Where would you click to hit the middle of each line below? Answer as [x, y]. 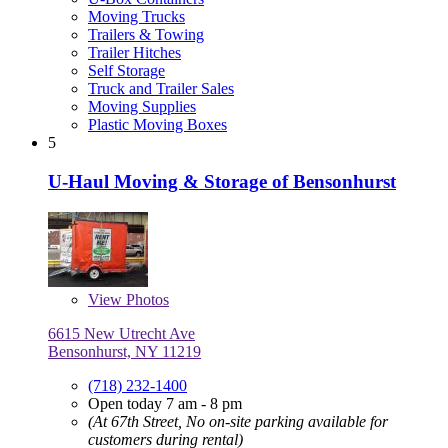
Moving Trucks [136, 17]
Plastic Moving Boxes [157, 125]
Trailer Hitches [134, 53]
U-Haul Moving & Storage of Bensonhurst [222, 181]
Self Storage [126, 71]
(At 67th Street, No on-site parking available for [238, 421]
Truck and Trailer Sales [161, 89]
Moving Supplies [142, 107]
